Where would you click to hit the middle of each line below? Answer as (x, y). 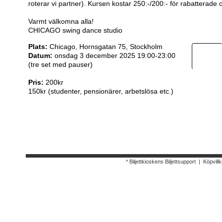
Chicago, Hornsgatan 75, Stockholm (105, 47)
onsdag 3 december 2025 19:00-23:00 (114, 55)
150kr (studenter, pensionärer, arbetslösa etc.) (101, 91)
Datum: (40, 55)
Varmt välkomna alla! (61, 21)
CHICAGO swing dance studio (75, 30)
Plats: (38, 47)
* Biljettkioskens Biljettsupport (161, 162)
